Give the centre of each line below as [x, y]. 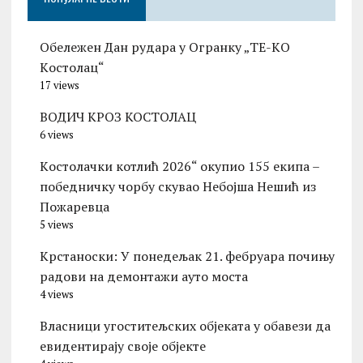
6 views [56, 135]
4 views [56, 295]
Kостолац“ [72, 68]
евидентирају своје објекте [122, 346]
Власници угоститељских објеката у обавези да [185, 326]
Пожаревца [74, 207]
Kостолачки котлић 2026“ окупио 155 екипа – [179, 167]
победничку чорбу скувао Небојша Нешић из [177, 187]
